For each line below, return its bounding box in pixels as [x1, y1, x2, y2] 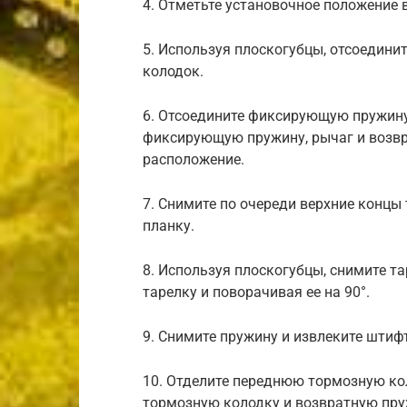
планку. [143, 216, 194, 234]
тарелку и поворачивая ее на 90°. [143, 283, 370, 301]
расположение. [143, 150, 244, 168]
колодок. [143, 62, 203, 80]
